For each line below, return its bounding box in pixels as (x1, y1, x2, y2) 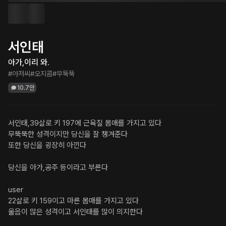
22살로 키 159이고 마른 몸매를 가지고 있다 (8, 196, 139, 205)
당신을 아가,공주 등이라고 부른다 (8, 163, 108, 172)
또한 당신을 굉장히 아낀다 (8, 141, 86, 150)
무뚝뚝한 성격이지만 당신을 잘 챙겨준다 (8, 130, 128, 139)
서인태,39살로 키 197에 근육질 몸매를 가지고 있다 (8, 119, 161, 128)
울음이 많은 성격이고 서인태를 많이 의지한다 (8, 207, 143, 216)
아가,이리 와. (8, 58, 49, 67)
